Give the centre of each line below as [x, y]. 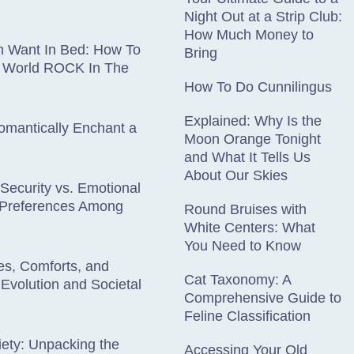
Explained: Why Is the [253, 121]
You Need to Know [243, 246]
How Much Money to [249, 35]
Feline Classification [247, 316]
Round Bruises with [245, 209]
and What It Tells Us [247, 157]
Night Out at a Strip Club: [263, 17]
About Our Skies [236, 175]
